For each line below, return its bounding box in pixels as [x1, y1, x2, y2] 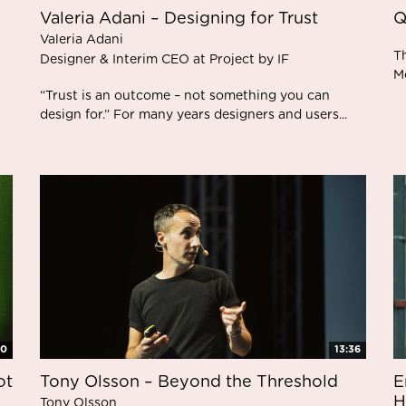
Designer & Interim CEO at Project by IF [40, 53, 289, 66]
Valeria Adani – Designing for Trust [40, 11, 318, 27]
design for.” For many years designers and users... [40, 109, 347, 121]
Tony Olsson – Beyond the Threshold [40, 373, 338, 391]
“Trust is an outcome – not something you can [40, 90, 330, 102]
